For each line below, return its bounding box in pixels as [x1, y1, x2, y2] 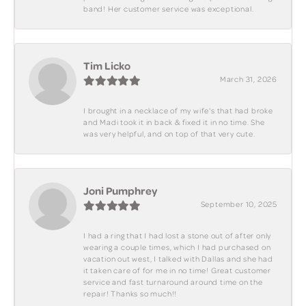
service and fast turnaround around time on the [83, 277, 263, 288]
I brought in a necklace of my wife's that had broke [83, 105, 273, 117]
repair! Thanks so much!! [83, 288, 178, 300]
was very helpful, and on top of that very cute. [83, 128, 255, 140]
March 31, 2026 [219, 74, 277, 85]
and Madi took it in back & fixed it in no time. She [83, 117, 265, 128]
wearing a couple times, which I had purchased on [83, 242, 271, 253]
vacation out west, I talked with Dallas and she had [83, 253, 273, 265]
